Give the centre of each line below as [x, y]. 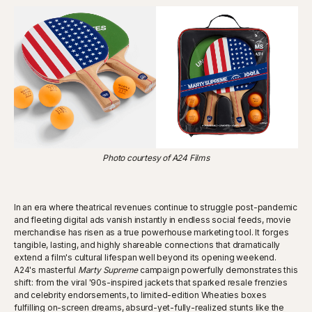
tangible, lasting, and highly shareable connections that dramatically [147, 244]
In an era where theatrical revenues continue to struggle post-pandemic [156, 207]
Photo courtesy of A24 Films [156, 157]
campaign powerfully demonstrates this [218, 270]
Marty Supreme [108, 270]
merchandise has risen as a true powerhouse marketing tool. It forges [151, 232]
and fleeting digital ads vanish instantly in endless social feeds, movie [153, 219]
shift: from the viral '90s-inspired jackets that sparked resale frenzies [151, 282]
